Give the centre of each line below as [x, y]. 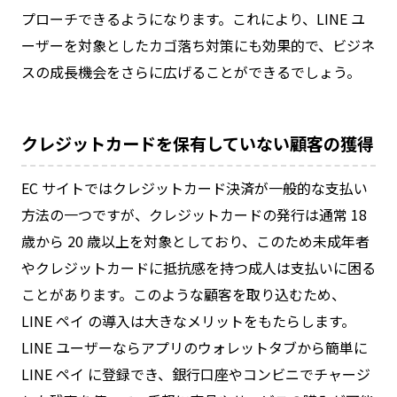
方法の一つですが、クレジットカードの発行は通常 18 [194, 215]
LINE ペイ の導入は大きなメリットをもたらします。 [188, 321]
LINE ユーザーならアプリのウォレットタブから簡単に [195, 348]
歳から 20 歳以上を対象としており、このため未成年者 [195, 241]
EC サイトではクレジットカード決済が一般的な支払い [195, 188]
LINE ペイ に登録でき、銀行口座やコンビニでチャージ [196, 374]
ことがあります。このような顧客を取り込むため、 [183, 295]
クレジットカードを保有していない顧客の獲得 [198, 143]
